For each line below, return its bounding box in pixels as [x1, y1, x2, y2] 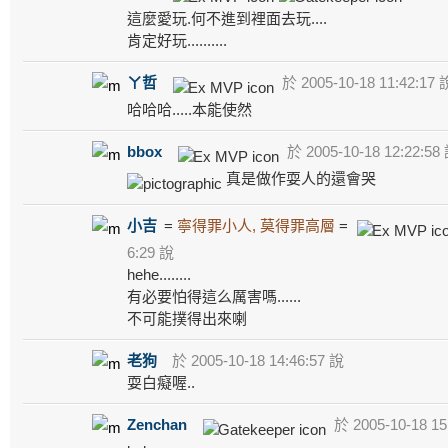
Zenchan [127, 415, 187, 433]
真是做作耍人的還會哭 [222, 169, 376, 187]
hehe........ [127, 265, 191, 283]
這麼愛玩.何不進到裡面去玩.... [127, 9, 327, 27]
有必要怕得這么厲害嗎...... [127, 287, 301, 305]
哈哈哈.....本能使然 [127, 100, 252, 118]
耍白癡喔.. [127, 373, 195, 391]
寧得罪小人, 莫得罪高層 [177, 216, 336, 234]
